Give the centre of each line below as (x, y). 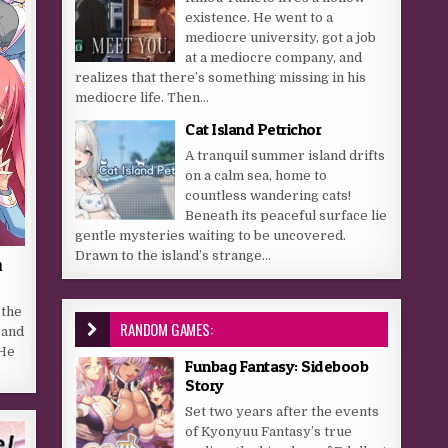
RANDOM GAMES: (166, 329)
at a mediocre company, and (274, 57)
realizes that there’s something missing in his (221, 77)
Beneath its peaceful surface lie (286, 215)
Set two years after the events (282, 411)
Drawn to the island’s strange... (173, 255)
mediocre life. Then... (142, 97)
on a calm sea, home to (256, 175)
